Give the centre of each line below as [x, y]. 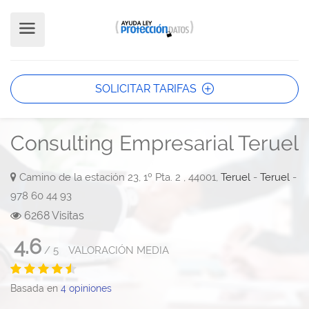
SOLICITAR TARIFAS [147, 89]
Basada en [36, 289]
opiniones [89, 289]
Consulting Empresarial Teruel [154, 143]
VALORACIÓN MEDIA [119, 251]
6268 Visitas [53, 216]
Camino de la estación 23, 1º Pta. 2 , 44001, [119, 178]
